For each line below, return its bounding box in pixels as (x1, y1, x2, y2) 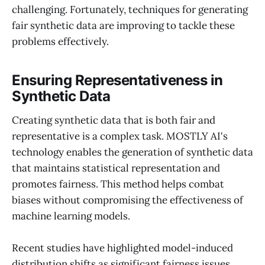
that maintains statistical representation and (12, 161, 220, 174)
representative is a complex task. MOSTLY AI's (12, 129, 228, 143)
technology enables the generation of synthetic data (12, 145, 253, 159)
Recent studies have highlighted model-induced (12, 241, 233, 254)
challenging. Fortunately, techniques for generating (12, 3, 248, 17)
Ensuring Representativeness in (12, 72, 223, 89)
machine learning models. (12, 209, 130, 222)
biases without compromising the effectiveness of (12, 193, 243, 206)
